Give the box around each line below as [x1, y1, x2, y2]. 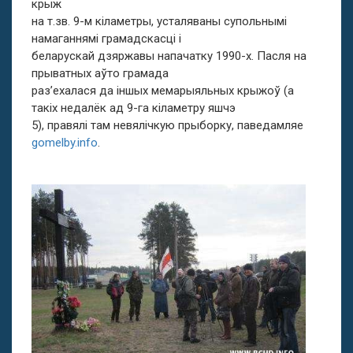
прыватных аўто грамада [32, 66, 169, 80]
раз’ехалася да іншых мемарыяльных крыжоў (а [32, 84, 294, 98]
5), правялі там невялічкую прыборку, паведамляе [32, 118, 303, 132]
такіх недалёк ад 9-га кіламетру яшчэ [32, 101, 236, 115]
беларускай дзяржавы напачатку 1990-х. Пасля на [32, 49, 307, 63]
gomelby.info [32, 136, 98, 150]
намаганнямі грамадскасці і [32, 32, 181, 46]
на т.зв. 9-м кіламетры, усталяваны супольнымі [32, 14, 287, 28]
